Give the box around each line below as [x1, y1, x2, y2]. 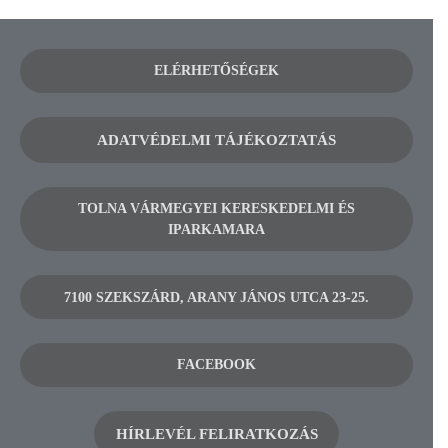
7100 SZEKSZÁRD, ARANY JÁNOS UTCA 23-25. [64, 289, 369, 305]
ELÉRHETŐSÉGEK [154, 63, 279, 79]
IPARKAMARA [168, 221, 265, 237]
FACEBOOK [177, 357, 256, 373]
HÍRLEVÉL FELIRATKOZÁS [115, 425, 318, 442]
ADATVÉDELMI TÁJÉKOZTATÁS [97, 131, 336, 148]
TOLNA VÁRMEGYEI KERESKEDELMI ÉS [78, 200, 355, 216]
